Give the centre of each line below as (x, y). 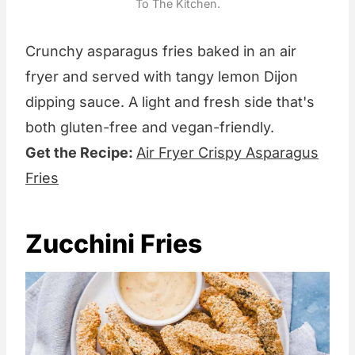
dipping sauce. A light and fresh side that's (170, 101)
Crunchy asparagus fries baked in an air (161, 51)
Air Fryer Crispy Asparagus (227, 152)
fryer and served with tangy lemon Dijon (162, 76)
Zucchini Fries (114, 243)
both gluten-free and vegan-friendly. (150, 127)
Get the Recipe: (81, 152)
